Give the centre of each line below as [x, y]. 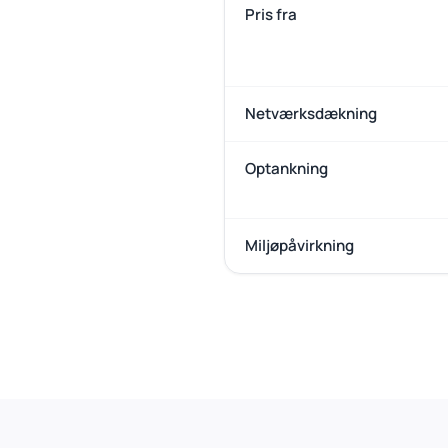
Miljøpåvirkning [299, 245]
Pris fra [271, 14]
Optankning [286, 168]
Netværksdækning [311, 113]
